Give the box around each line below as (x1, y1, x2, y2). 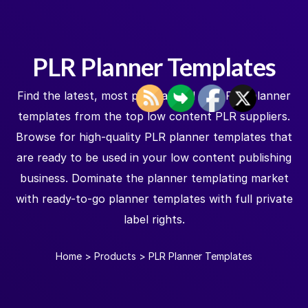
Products (94, 250, 136, 262)
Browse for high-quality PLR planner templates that (16, 130, 292, 144)
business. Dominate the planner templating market (19, 171, 289, 185)
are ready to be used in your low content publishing (16, 151, 291, 164)
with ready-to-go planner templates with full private (15, 192, 293, 206)
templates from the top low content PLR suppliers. (18, 109, 290, 123)
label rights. (123, 212, 185, 226)
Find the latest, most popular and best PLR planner (17, 89, 291, 102)
